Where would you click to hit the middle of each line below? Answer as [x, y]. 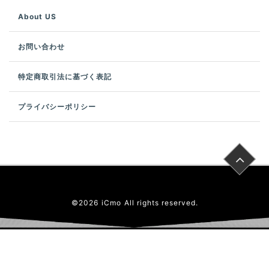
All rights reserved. [161, 203]
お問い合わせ [41, 47]
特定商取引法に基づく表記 [65, 77]
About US [37, 17]
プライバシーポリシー [57, 107]
